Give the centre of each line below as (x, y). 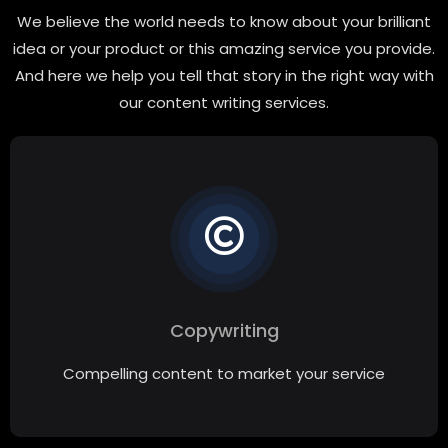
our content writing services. (224, 102)
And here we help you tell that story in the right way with (224, 75)
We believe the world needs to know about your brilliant (224, 21)
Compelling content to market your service (224, 373)
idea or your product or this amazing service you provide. (224, 48)
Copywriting (224, 330)
